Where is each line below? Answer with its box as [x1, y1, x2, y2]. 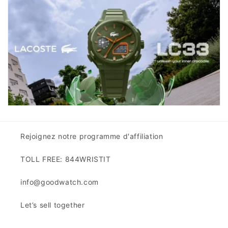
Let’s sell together [20, 201, 85, 210]
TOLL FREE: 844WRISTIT [20, 155, 111, 164]
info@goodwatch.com [20, 178, 99, 187]
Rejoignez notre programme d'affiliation [20, 132, 163, 141]
